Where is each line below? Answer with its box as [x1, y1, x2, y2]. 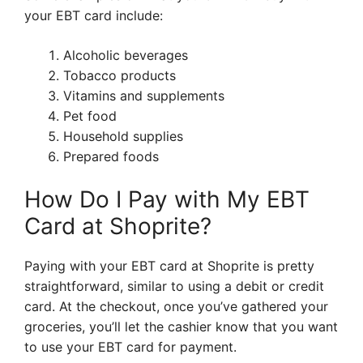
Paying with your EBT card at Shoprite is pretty [24, 258, 314, 275]
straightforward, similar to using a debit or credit [24, 278, 324, 295]
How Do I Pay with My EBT [24, 186, 310, 214]
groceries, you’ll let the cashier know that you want [24, 318, 338, 335]
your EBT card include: [24, 7, 163, 24]
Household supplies [63, 128, 183, 145]
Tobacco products [63, 67, 176, 84]
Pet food [63, 108, 117, 125]
